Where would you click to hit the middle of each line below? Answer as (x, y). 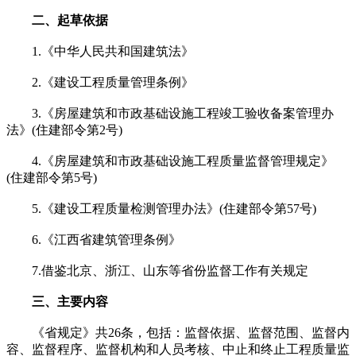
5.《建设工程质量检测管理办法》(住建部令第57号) (161, 208)
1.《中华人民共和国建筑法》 (100, 51)
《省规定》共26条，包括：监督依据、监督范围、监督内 (178, 332)
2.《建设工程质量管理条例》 (100, 82)
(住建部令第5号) (52, 177)
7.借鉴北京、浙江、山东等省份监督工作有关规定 (157, 270)
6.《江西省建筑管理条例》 (94, 239)
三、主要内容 (70, 301)
